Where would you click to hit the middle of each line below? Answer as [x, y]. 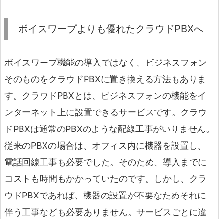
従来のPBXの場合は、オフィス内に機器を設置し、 [105, 145]
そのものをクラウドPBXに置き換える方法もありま [105, 79]
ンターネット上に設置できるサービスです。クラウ [106, 112]
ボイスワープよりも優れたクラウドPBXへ [111, 28]
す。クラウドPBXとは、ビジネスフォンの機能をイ [105, 95]
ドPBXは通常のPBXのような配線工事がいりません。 [109, 129]
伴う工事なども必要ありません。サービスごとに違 [106, 212]
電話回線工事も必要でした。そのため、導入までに [106, 162]
